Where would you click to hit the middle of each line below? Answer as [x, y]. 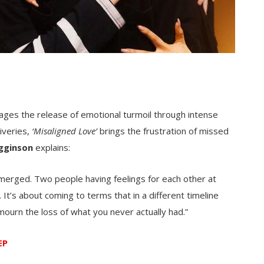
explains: [53, 147]
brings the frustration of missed [163, 131]
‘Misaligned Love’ [65, 131]
